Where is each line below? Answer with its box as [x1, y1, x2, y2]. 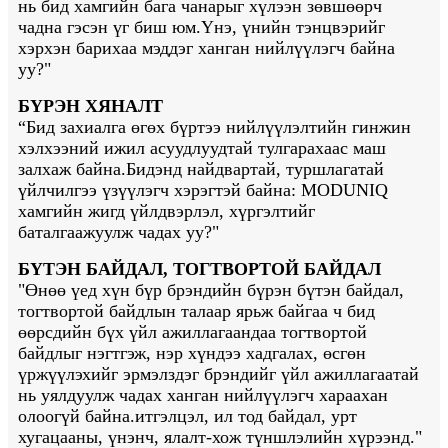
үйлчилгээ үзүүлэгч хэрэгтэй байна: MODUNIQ [18, 180, 388, 201]
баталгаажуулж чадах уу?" [18, 222, 219, 243]
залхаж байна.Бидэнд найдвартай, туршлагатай [18, 159, 384, 180]
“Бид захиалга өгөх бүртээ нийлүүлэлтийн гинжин [18, 117, 411, 138]
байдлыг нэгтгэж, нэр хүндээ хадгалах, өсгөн [18, 343, 366, 364]
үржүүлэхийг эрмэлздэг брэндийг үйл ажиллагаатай [18, 364, 419, 385]
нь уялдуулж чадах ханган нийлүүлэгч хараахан [18, 385, 388, 406]
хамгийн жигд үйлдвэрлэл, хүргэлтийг [18, 201, 315, 222]
